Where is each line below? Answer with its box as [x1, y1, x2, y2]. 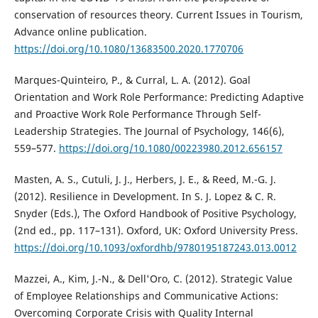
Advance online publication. [13, 25, 147, 39]
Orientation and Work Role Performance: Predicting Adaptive [13, 90, 304, 104]
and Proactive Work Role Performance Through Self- [13, 107, 261, 121]
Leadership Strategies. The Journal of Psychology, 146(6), [13, 124, 285, 138]
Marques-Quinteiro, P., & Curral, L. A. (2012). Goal [13, 73, 251, 87]
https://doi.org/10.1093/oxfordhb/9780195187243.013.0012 [13, 241, 297, 255]
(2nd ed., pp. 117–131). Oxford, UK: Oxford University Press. [13, 224, 298, 238]
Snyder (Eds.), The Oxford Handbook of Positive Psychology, [13, 207, 297, 221]
